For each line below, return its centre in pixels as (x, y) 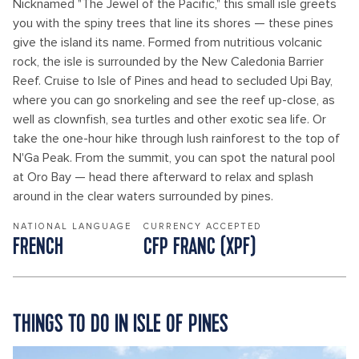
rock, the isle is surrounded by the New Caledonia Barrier (168, 62)
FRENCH (38, 248)
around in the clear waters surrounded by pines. (143, 196)
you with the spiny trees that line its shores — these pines (173, 23)
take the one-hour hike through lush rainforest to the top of (176, 139)
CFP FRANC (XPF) (200, 248)
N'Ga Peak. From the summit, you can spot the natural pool (174, 158)
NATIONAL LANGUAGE (72, 226)
